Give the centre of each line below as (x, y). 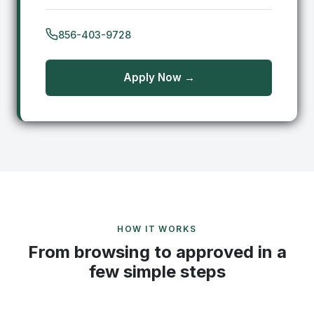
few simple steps (157, 272)
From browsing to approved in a (157, 252)
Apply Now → (159, 77)
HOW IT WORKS (157, 229)
